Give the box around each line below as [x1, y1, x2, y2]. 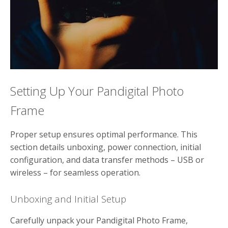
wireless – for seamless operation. [10, 167, 140, 179]
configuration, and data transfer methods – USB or [10, 154, 204, 166]
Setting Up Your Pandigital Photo [10, 82, 184, 100]
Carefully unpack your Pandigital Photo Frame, [10, 215, 188, 226]
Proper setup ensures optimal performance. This [10, 129, 197, 140]
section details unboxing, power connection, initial [10, 141, 201, 153]
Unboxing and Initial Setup [10, 192, 126, 206]
